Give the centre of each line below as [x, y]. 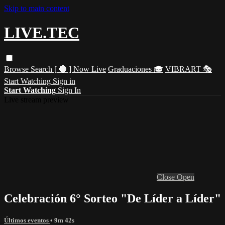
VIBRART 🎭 [189, 69]
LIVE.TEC [42, 33]
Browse [17, 69]
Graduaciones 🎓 [136, 69]
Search [42, 69]
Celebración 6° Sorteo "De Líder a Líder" [113, 198]
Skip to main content [37, 8]
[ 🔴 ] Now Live [80, 69]
